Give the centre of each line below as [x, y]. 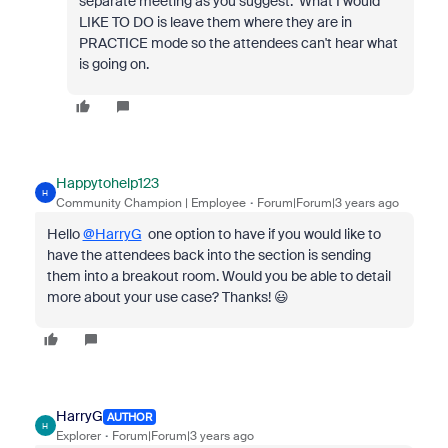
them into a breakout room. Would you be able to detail [218, 276]
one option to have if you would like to [261, 234]
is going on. [113, 64]
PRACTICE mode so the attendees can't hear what [238, 43]
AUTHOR [129, 416]
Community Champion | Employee [150, 203]
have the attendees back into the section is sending [208, 255]
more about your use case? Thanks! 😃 [167, 297]
